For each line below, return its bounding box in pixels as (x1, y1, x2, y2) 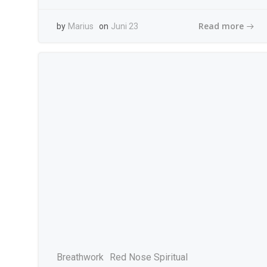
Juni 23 (111, 21, 138, 31)
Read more (198, 20, 244, 32)
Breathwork (57, 252, 104, 263)
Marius (68, 21, 94, 31)
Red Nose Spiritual (110, 252, 188, 263)
